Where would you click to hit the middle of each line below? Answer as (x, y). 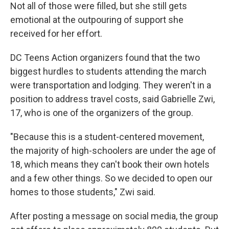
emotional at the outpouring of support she (97, 20)
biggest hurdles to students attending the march (108, 71)
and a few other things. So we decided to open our (111, 178)
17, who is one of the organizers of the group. (102, 113)
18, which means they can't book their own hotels (110, 164)
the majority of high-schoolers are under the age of (113, 151)
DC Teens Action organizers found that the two (105, 58)
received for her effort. (56, 33)
